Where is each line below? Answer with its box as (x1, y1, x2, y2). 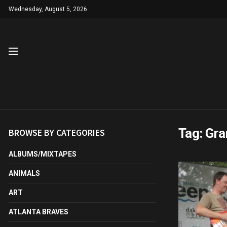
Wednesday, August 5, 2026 (9, 6, 87, 13)
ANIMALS (9, 169, 40, 177)
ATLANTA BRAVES (9, 208, 68, 216)
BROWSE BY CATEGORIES (9, 127, 105, 138)
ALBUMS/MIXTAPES (9, 150, 77, 158)
